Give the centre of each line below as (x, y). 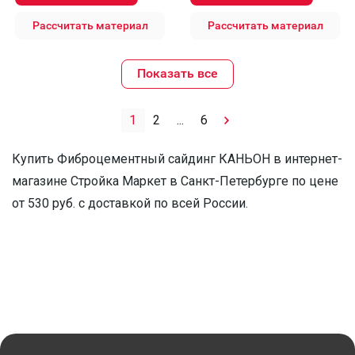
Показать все (177, 73)
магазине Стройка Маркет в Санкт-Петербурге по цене (175, 181)
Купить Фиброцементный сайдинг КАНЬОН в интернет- (177, 159)
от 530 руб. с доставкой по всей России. (130, 203)
